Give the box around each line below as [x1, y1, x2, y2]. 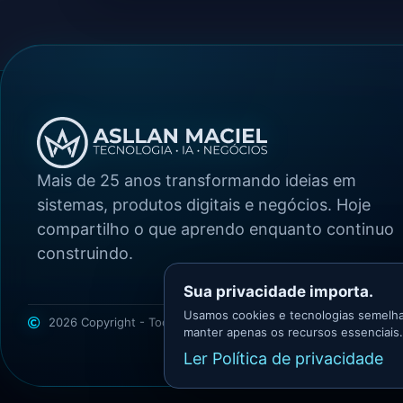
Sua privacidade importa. [184, 282, 373, 300]
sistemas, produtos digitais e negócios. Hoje [37, 194, 371, 214]
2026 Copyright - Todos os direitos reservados [48, 315, 312, 329]
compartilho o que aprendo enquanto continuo [37, 219, 394, 238]
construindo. [37, 243, 133, 263]
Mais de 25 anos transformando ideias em [37, 170, 356, 190]
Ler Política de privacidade [184, 349, 383, 368]
